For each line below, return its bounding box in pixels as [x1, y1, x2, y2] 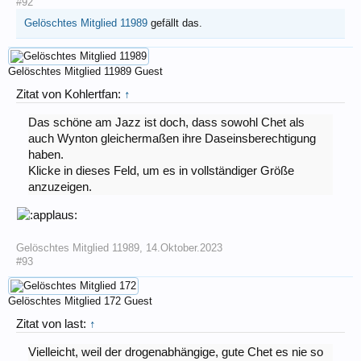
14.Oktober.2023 [146, 241, 222, 254]
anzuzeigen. [27, 180, 92, 194]
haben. [27, 148, 64, 162]
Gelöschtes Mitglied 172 [8, 294, 121, 307]
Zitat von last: [16, 317, 89, 330]
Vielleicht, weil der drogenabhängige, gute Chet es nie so [27, 346, 323, 359]
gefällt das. [147, 16, 202, 29]
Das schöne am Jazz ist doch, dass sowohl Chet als [27, 116, 305, 130]
